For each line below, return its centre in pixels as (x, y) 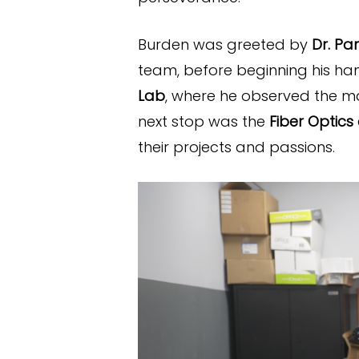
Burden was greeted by (225, 44)
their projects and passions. (236, 147)
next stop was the (204, 121)
